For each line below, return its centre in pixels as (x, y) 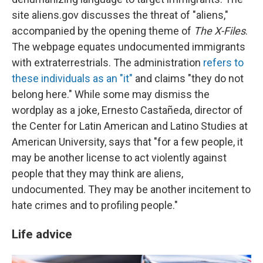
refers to (223, 63)
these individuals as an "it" (72, 79)
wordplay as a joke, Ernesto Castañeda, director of (127, 110)
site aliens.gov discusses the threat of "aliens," (120, 15)
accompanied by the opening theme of (103, 31)
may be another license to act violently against (119, 158)
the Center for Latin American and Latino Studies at (130, 126)
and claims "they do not (188, 79)
